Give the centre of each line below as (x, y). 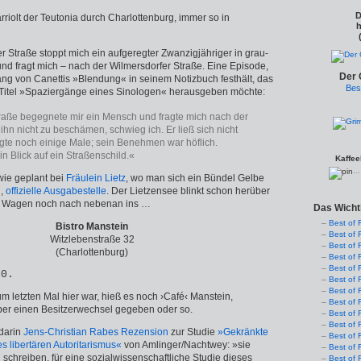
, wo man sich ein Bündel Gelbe (195, 178)
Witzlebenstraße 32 (92, 239)
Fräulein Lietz (96, 178)
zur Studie (193, 332)
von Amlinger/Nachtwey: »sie (186, 345)
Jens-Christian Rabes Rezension (96, 332)
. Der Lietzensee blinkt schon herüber (188, 191)
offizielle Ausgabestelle (56, 191)
